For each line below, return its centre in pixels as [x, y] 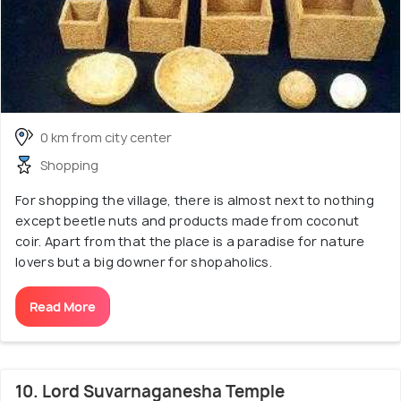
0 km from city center [106, 137]
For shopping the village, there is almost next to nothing [195, 200]
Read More [63, 306]
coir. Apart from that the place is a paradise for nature [190, 241]
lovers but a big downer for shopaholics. [144, 261]
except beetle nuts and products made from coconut [188, 220]
